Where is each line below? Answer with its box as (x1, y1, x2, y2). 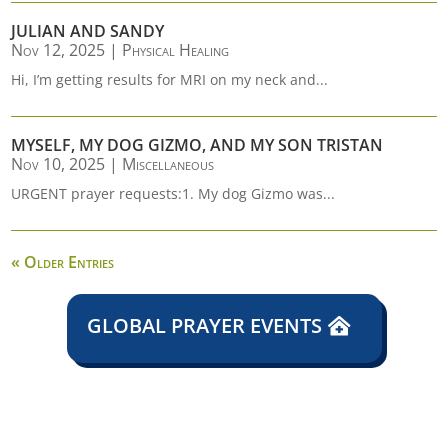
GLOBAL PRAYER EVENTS (86, 312, 322, 339)
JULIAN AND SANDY (11, 20, 165, 42)
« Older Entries (11, 251, 115, 273)
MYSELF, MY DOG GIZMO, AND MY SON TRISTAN (11, 134, 384, 156)
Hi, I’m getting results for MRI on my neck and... (11, 70, 329, 89)
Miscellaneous (122, 153, 215, 175)
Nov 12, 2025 (11, 39, 106, 61)
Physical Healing (122, 39, 230, 61)
